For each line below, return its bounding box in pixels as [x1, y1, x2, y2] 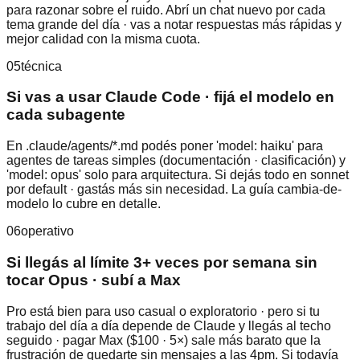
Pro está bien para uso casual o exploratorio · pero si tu [6, 304, 320, 318]
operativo [21, 224, 74, 239]
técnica [21, 59, 62, 73]
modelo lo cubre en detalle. [6, 197, 161, 211]
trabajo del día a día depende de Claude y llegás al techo [6, 318, 331, 333]
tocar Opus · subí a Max [6, 271, 181, 288]
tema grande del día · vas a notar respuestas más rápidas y [6, 17, 342, 31]
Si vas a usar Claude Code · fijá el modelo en [6, 88, 334, 106]
